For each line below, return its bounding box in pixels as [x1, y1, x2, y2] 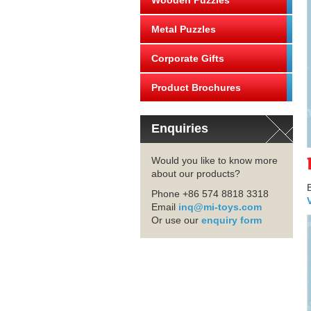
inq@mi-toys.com [178, 201, 262, 212]
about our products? [151, 168, 240, 179]
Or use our [151, 215, 201, 226]
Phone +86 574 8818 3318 [151, 188, 269, 199]
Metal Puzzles [151, 24, 216, 35]
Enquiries [151, 121, 208, 135]
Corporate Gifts [151, 53, 224, 64]
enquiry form [201, 215, 262, 226]
